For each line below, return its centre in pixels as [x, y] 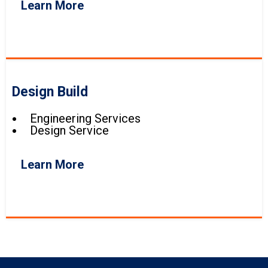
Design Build [50, 92]
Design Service [69, 131]
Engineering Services [85, 119]
